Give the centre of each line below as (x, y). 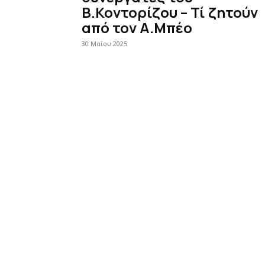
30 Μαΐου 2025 (104, 43)
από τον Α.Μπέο (137, 28)
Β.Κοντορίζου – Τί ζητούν (170, 12)
